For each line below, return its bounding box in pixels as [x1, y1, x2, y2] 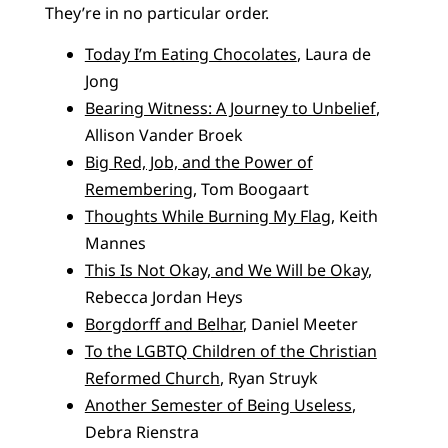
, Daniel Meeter [242, 312, 358, 335]
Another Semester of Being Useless [84, 393, 352, 416]
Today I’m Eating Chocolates [84, 42, 297, 65]
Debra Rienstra [84, 420, 199, 443]
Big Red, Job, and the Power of [84, 150, 313, 173]
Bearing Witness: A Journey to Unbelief [84, 96, 376, 119]
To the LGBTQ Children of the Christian [84, 339, 377, 362]
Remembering [84, 177, 193, 200]
